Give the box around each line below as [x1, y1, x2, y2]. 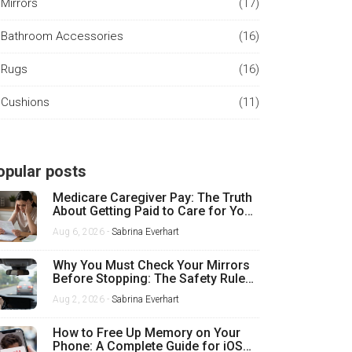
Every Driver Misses [53, 284, 167, 299]
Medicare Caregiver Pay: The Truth [53, 190, 252, 205]
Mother [53, 217, 94, 232]
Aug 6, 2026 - [53, 226, 112, 237]
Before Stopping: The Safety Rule [53, 271, 245, 286]
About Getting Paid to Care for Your [53, 203, 256, 218]
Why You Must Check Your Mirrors [53, 258, 250, 273]
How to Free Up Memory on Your [53, 325, 240, 340]
